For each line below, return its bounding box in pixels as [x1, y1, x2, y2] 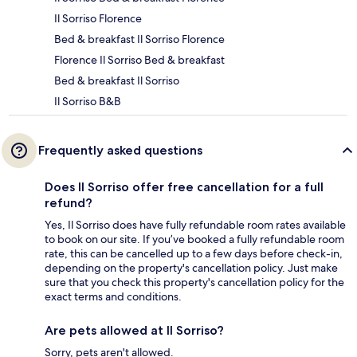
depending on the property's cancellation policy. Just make [45, 261, 338, 276]
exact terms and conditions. [45, 289, 182, 304]
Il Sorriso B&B [54, 94, 121, 109]
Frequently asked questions [38, 143, 202, 159]
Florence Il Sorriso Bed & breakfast [54, 53, 225, 68]
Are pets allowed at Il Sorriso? [45, 323, 224, 339]
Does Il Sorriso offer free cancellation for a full [45, 179, 324, 195]
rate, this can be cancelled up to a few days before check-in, [45, 246, 343, 261]
